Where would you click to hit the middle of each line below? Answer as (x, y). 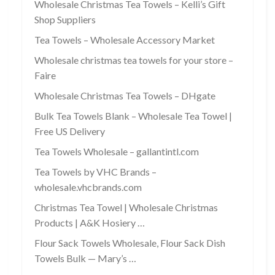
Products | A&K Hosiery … (90, 223)
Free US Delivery (70, 131)
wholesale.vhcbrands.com (88, 187)
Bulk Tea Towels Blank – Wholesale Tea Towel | (133, 116)
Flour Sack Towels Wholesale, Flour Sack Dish (130, 243)
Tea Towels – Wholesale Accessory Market (125, 40)
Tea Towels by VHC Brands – (95, 172)
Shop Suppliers (65, 20)
